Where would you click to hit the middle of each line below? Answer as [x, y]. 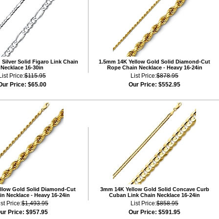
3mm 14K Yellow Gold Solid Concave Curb [154, 189]
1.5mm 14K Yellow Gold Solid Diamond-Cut [154, 62]
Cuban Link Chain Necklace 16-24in [154, 195]
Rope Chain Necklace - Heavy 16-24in [154, 67]
